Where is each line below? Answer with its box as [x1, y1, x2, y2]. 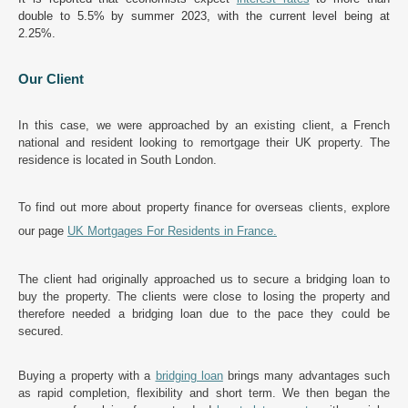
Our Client [18, 71, 84, 87]
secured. [18, 324, 64, 339]
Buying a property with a [18, 369, 156, 383]
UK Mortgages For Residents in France [67, 224, 273, 239]
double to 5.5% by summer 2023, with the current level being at [18, 9, 390, 24]
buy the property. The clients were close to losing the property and [18, 290, 390, 304]
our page [18, 224, 67, 239]
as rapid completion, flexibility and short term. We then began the [18, 386, 390, 401]
